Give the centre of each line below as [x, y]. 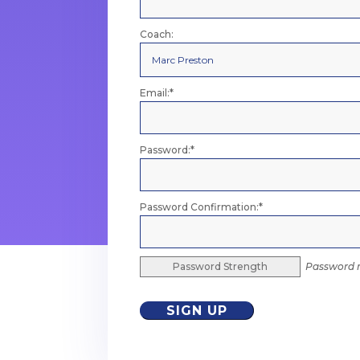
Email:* [157, 92]
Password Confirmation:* [202, 207]
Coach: [157, 34]
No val [154, 308]
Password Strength [221, 266]
